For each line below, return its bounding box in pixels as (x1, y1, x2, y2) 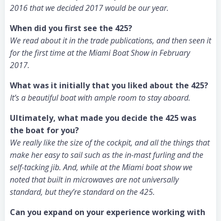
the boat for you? (10, 125, 79, 136)
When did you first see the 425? (10, 23, 132, 34)
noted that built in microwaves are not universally (10, 174, 179, 185)
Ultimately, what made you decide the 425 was (10, 112, 196, 123)
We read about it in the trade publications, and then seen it (10, 35, 211, 46)
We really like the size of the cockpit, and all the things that (10, 137, 210, 148)
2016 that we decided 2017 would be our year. (10, 2, 169, 13)
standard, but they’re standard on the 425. (10, 186, 155, 197)
